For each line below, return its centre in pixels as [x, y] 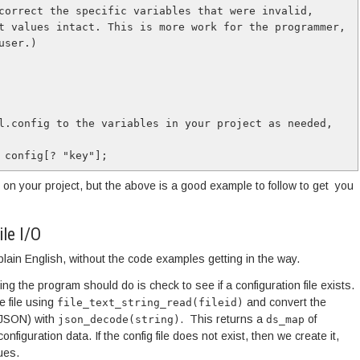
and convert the [285, 302]
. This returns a [223, 319]
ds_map [285, 319]
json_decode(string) [119, 319]
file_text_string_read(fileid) [150, 303]
